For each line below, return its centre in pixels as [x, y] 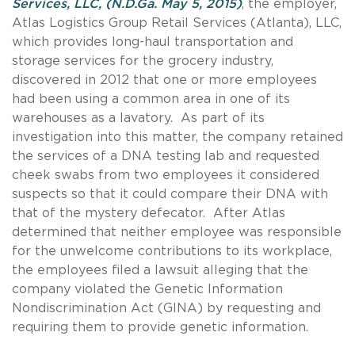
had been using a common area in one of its [151, 99]
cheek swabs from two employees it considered [166, 175]
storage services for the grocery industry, [143, 61]
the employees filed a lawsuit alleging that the [160, 270]
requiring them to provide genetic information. [160, 327]
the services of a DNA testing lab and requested [166, 156]
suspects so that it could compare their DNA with [170, 194]
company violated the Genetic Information [147, 289]
